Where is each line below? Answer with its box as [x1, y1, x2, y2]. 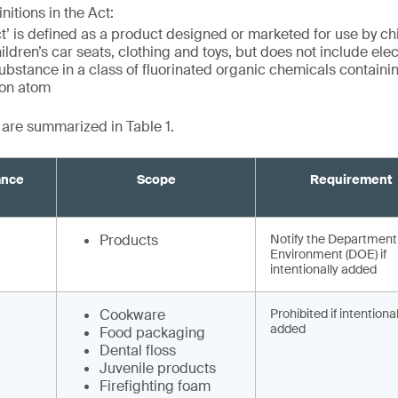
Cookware [99, 306, 165, 324]
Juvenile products [99, 359, 216, 378]
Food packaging [99, 323, 205, 342]
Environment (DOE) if [270, 246, 386, 262]
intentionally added [270, 261, 379, 277]
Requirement [309, 171, 393, 187]
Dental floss [99, 341, 176, 360]
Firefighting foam [99, 377, 211, 395]
